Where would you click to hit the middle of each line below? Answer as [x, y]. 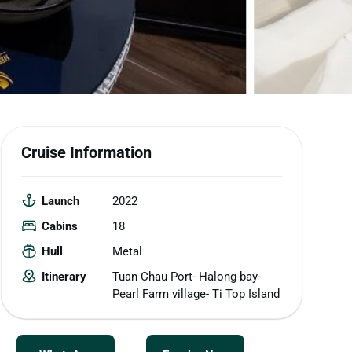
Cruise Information [86, 152]
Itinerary [64, 276]
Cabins [60, 226]
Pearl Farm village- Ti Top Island [196, 293]
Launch [60, 201]
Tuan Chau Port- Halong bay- [186, 276]
